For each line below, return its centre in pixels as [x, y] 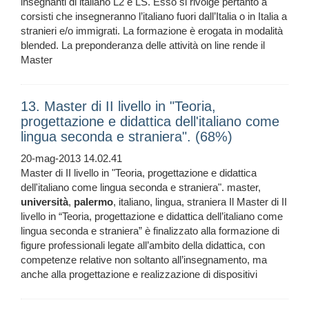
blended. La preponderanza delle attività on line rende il [143, 46]
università [44, 202]
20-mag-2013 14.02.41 [71, 159]
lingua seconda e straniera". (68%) [127, 137]
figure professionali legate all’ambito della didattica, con [143, 246]
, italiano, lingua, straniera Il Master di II [200, 202]
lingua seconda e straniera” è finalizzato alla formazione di [150, 231]
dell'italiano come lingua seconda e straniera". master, [141, 188]
